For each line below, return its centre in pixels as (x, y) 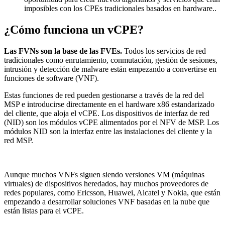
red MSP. (19, 140)
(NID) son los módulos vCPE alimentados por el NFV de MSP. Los (111, 122)
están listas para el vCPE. (44, 210)
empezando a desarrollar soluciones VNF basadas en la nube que (107, 201)
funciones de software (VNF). (51, 78)
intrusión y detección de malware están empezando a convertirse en (110, 69)
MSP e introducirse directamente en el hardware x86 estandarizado (109, 104)
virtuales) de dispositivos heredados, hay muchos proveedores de (106, 183)
